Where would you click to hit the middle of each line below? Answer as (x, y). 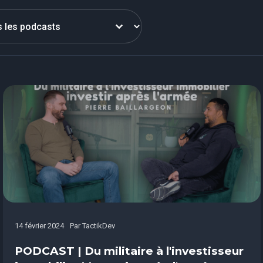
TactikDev (98, 226)
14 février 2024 (39, 226)
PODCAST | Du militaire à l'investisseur (129, 251)
